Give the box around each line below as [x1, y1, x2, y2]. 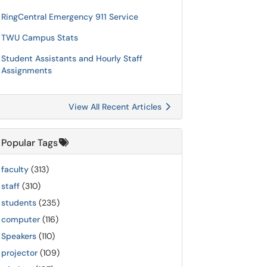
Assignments [1, 65, 52, 76]
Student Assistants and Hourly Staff [1, 53, 142, 64]
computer [1, 214, 40, 225]
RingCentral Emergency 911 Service [1, 11, 138, 22]
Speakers [1, 231, 36, 241]
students [1, 197, 36, 208]
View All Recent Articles [69, 101, 164, 112]
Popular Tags [1, 136, 58, 149]
